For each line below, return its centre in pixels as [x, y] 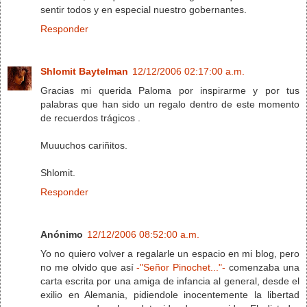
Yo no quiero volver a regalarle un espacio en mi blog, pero [170, 253]
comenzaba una [262, 267]
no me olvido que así [89, 267]
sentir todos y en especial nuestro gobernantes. [144, 9]
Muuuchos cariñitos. [84, 145]
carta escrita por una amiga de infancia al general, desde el [170, 281]
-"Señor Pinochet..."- [181, 267]
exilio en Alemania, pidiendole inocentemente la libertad [170, 294]
